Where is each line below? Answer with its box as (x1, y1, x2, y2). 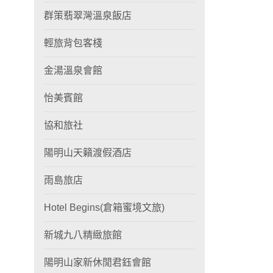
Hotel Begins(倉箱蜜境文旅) (44, 202, 165, 213)
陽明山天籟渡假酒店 (44, 147, 132, 158)
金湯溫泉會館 (44, 65, 102, 76)
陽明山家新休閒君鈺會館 (44, 257, 151, 268)
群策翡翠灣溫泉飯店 (44, 10, 132, 21)
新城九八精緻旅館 (44, 230, 122, 240)
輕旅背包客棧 (44, 38, 102, 48)
